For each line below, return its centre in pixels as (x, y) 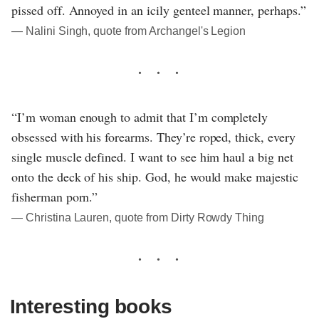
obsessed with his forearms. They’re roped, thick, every (153, 136)
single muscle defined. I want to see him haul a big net (152, 156)
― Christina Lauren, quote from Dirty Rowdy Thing (138, 217)
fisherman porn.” (55, 196)
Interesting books (91, 306)
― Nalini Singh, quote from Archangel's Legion (129, 31)
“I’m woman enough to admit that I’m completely (140, 116)
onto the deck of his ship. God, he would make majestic (155, 176)
